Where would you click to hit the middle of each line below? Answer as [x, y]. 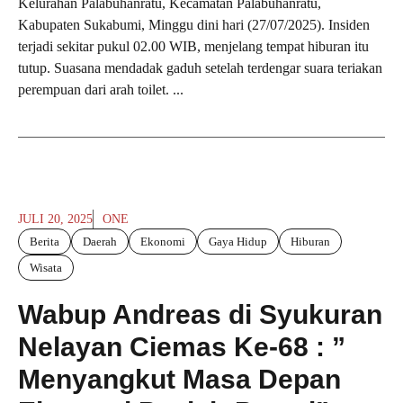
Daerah [100, 242]
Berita [45, 242]
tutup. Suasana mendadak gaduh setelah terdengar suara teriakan [200, 68]
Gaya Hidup [238, 242]
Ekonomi [163, 242]
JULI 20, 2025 [55, 219]
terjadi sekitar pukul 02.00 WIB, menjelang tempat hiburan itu [193, 47]
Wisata [46, 268]
